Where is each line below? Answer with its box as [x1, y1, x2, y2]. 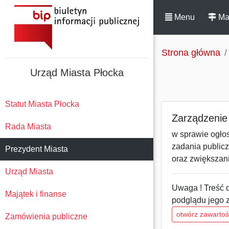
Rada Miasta [5, 122, 51, 131]
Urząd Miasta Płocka [30, 67, 124, 78]
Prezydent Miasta [5, 145, 68, 153]
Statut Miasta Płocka [5, 100, 79, 108]
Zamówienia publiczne [5, 212, 87, 221]
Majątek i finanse [5, 190, 66, 198]
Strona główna [162, 48, 220, 58]
